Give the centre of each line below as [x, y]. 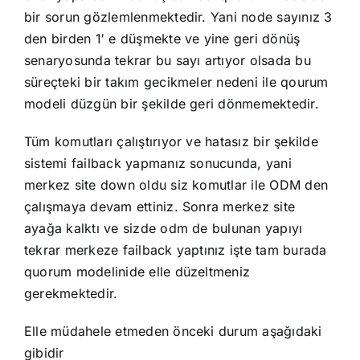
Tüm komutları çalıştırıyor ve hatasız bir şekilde [171, 141]
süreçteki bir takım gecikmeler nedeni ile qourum [176, 82]
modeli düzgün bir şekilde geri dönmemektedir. [171, 104]
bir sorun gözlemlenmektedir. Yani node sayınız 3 [178, 17]
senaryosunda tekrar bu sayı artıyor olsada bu [167, 60]
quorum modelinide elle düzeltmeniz [137, 272]
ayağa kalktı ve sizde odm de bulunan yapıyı [163, 228]
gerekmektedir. [71, 293]
